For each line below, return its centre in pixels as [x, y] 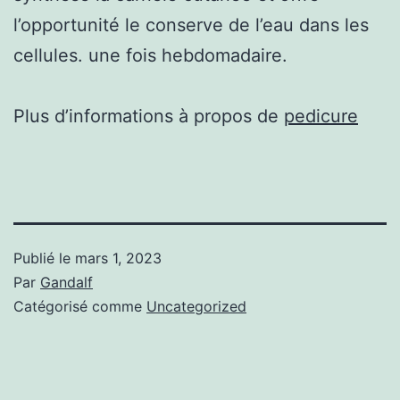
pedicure [321, 116]
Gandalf [67, 282]
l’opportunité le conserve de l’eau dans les [191, 25]
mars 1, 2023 [118, 258]
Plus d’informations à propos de [149, 116]
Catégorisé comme [80, 306]
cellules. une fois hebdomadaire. [150, 55]
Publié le [44, 258]
